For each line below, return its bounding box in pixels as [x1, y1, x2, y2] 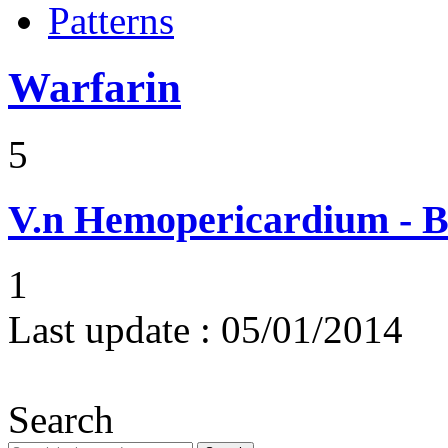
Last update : [8, 307, 211, 351]
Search [8, 397, 114, 441]
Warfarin [8, 64, 181, 112]
